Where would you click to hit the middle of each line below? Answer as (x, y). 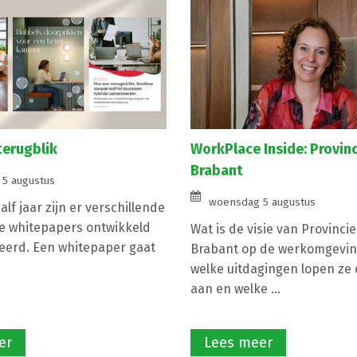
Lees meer (238, 343)
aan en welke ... (235, 288)
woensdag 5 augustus (262, 202)
